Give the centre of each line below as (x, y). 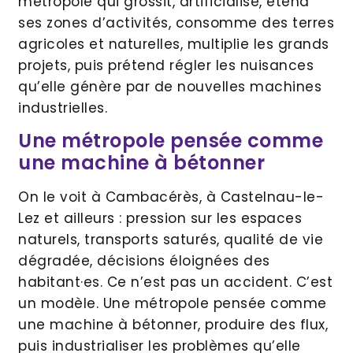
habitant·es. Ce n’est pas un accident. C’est (175, 282)
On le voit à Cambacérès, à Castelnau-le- (171, 197)
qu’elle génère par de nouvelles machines (170, 86)
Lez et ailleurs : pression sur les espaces (160, 219)
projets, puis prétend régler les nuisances (166, 65)
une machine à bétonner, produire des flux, (173, 325)
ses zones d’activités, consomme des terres (176, 22)
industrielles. (63, 108)
